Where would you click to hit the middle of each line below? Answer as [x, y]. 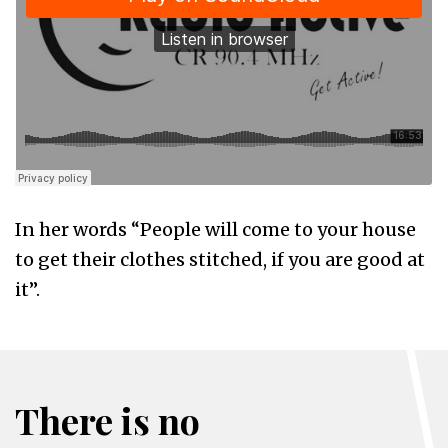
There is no [107, 420]
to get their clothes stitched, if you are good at [220, 259]
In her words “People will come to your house [215, 229]
